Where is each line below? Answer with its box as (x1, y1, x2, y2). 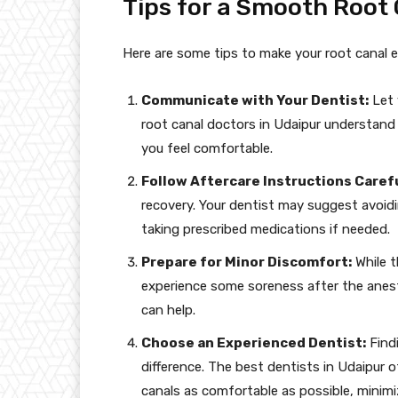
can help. (141, 301, 195, 318)
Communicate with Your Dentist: (141, 92, 369, 108)
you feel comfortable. (141, 139, 273, 156)
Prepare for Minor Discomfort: (141, 253, 352, 270)
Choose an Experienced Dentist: (141, 334, 366, 351)
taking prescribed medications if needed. (141, 220, 390, 237)
